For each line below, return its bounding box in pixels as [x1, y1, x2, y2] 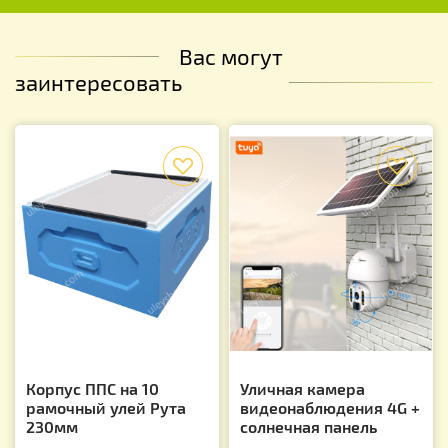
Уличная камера [240, 378, 365, 398]
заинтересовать [15, 68, 182, 95]
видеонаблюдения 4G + [240, 397, 420, 417]
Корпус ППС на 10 [26, 378, 159, 398]
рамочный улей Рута [26, 397, 186, 417]
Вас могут [179, 42, 283, 69]
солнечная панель [240, 416, 377, 436]
